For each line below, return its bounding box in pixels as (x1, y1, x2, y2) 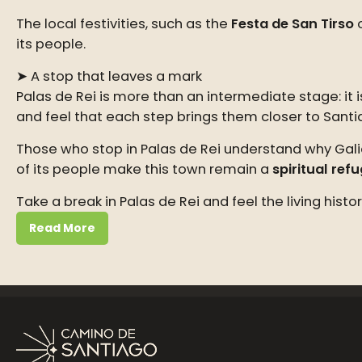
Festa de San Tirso (231, 15, 354, 33)
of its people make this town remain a (16, 160, 272, 179)
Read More (29, 220, 95, 236)
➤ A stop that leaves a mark (16, 67, 202, 86)
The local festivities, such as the (16, 15, 231, 33)
